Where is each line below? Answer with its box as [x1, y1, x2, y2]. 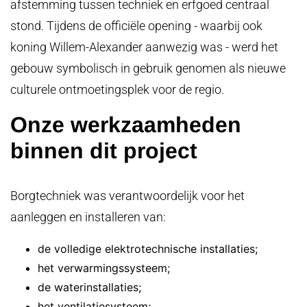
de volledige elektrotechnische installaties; [38, 241, 258, 256]
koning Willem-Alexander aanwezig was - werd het [10, 40, 278, 54]
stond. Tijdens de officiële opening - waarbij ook [10, 19, 262, 33]
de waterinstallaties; [38, 280, 141, 294]
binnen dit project [10, 138, 197, 163]
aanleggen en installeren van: [10, 210, 166, 224]
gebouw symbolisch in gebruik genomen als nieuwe [10, 61, 286, 75]
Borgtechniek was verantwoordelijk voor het [10, 188, 245, 203]
